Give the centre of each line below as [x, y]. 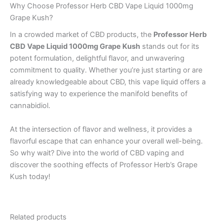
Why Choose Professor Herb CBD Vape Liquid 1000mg [102, 6]
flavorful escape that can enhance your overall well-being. [106, 141]
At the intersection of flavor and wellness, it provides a [101, 129]
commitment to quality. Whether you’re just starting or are [106, 70]
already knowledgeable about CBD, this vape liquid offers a [108, 82]
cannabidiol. [30, 106]
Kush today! [30, 176]
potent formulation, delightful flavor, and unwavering [97, 58]
